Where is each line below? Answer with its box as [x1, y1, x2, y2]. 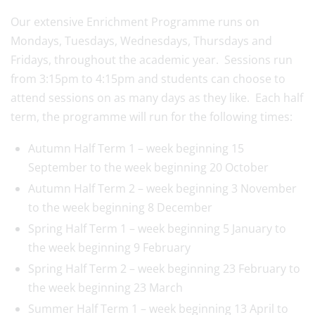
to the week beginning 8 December [28, 200, 212, 215]
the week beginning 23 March [28, 280, 183, 295]
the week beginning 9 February [28, 240, 191, 255]
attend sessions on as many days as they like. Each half [11, 90, 303, 105]
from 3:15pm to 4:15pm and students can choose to [11, 71, 285, 86]
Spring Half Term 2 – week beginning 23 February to [28, 261, 300, 276]
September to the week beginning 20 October [28, 160, 269, 175]
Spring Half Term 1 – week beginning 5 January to [28, 221, 286, 236]
